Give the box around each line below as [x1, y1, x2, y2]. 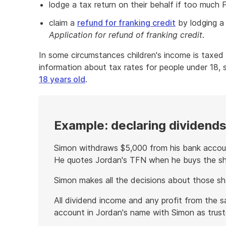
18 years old [39, 74, 85, 84]
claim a [49, 18, 77, 28]
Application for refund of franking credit [49, 30, 202, 40]
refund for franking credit [77, 18, 176, 28]
